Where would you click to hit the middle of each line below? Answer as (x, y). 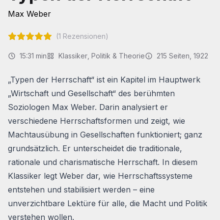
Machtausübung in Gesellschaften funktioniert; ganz (105, 135)
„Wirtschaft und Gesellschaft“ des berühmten (91, 93)
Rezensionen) (85, 36)
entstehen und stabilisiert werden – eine (81, 190)
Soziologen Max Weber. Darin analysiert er (88, 107)
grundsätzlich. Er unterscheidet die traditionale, (95, 148)
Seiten (178, 56)
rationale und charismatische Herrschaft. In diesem (103, 162)
